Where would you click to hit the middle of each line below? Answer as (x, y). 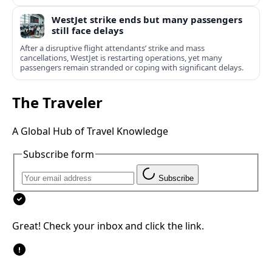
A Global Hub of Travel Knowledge (90, 131)
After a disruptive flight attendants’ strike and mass (112, 48)
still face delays (87, 31)
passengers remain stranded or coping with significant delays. (132, 68)
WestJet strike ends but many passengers (147, 20)
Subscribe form (59, 155)
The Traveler (57, 103)
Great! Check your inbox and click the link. (108, 226)
